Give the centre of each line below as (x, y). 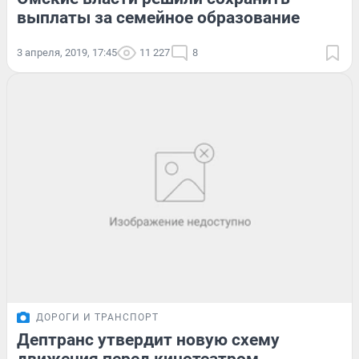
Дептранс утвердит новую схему (148, 340)
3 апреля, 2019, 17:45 (67, 52)
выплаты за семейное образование (158, 17)
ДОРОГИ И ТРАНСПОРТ (97, 318)
